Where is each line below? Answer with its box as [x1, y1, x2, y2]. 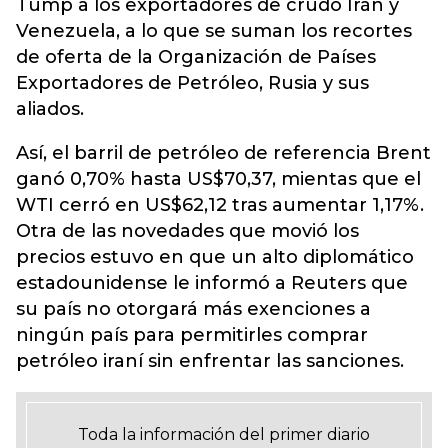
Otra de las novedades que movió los [16, 220, 359, 242]
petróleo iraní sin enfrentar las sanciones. [16, 350, 404, 372]
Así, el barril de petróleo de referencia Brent [16, 142, 431, 164]
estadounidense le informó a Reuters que [16, 272, 408, 294]
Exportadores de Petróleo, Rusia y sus [16, 72, 369, 94]
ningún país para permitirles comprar [16, 324, 368, 346]
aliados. [16, 98, 84, 120]
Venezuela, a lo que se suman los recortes [16, 20, 412, 42]
